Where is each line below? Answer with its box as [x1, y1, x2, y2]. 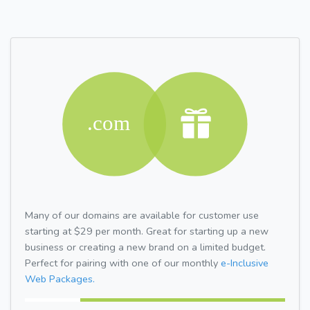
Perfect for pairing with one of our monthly [25, 255, 221, 270]
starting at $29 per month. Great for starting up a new [25, 224, 268, 238]
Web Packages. [25, 271, 95, 286]
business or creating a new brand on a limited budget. [25, 239, 266, 254]
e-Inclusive [221, 255, 268, 270]
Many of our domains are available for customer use [25, 208, 259, 222]
